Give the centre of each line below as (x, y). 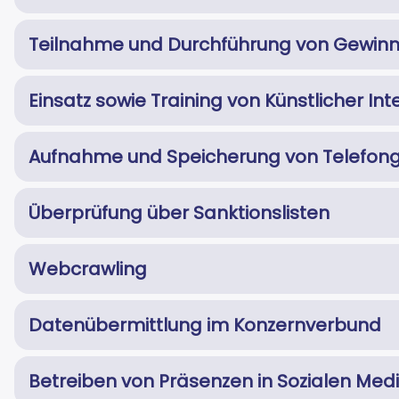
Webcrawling (88, 269)
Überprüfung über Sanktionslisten (179, 213)
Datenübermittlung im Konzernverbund (205, 326)
